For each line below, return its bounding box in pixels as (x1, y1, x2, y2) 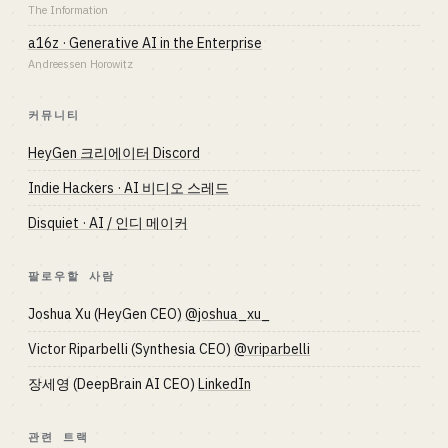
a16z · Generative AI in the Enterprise (28, 34, 262, 52)
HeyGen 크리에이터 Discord (28, 144, 200, 162)
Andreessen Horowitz (28, 57, 133, 71)
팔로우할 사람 (28, 269, 115, 283)
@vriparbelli (234, 340, 310, 358)
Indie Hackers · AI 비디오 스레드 (28, 179, 229, 197)
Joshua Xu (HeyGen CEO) (28, 305, 185, 323)
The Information (28, 3, 108, 17)
